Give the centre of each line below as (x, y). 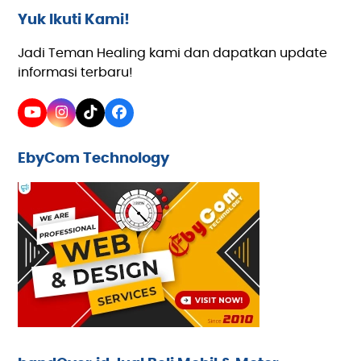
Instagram (98, 119)
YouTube (63, 119)
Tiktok (110, 119)
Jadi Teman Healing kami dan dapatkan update (173, 53)
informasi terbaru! (76, 72)
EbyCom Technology (94, 158)
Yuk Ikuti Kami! (74, 20)
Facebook (154, 119)
